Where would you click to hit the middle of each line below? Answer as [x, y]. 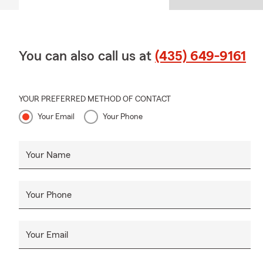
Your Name [48, 155]
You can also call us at [87, 56]
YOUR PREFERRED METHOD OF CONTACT [95, 99]
